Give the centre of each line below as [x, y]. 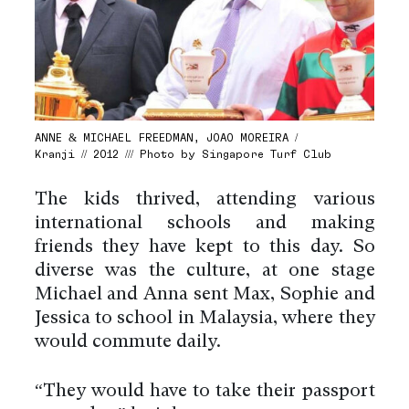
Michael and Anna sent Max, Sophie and [204, 294]
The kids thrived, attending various [204, 199]
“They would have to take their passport [204, 391]
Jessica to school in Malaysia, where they [204, 318]
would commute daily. [127, 342]
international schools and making [204, 223]
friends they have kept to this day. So [204, 247]
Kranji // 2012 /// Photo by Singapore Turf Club [183, 153]
